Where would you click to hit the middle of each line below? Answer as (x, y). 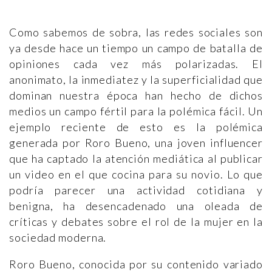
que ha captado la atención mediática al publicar (136, 158)
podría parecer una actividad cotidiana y (136, 190)
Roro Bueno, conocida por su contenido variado (136, 264)
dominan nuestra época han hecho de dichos (136, 95)
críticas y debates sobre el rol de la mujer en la (136, 222)
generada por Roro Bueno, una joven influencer (136, 143)
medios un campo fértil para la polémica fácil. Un (136, 111)
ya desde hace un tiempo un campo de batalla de (136, 48)
